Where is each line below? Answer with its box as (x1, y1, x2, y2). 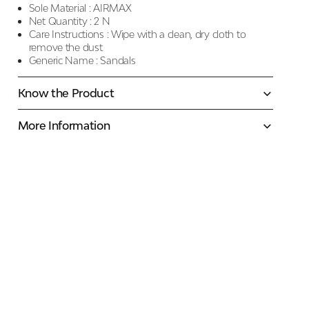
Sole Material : (28, 2, 91, 14)
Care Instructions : (28, 28, 109, 40)
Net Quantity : (28, 15, 92, 27)
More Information (17, 119, 110, 132)
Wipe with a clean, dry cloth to (111, 28, 246, 40)
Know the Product (17, 86, 114, 100)
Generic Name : (28, 54, 98, 66)
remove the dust (28, 41, 103, 53)
